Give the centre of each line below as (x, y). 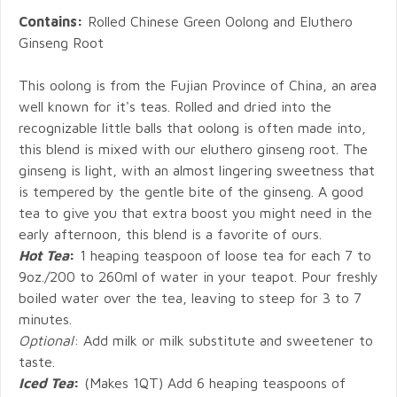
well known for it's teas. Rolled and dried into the (175, 106)
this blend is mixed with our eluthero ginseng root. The (193, 149)
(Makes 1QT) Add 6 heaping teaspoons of (213, 383)
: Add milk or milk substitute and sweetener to (223, 340)
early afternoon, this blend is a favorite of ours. (170, 234)
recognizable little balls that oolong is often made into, (192, 128)
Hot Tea (44, 255)
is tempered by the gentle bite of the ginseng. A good (191, 191)
